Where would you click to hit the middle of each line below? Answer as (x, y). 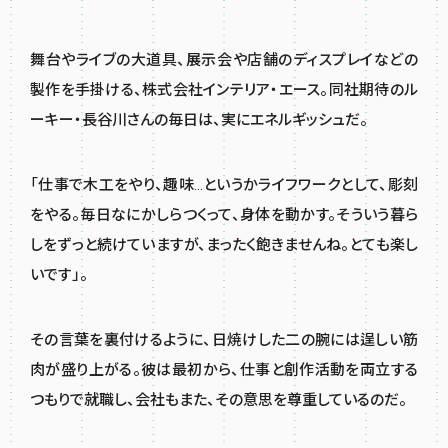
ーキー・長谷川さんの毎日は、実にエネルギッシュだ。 (199, 120)
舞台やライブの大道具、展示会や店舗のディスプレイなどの (224, 60)
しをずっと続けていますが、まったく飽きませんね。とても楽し (224, 245)
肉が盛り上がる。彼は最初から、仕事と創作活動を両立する (224, 369)
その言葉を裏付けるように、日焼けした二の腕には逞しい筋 (224, 339)
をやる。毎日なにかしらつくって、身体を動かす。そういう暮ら (224, 215)
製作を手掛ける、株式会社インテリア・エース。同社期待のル (224, 90)
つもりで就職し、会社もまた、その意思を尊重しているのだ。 (218, 399)
